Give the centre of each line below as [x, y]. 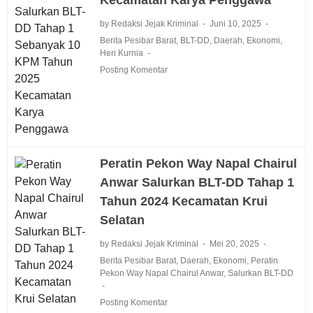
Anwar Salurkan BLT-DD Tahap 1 [197, 182]
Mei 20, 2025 [235, 243]
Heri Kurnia [121, 53]
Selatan [122, 220]
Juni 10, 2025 [236, 23]
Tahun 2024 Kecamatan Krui [183, 201]
